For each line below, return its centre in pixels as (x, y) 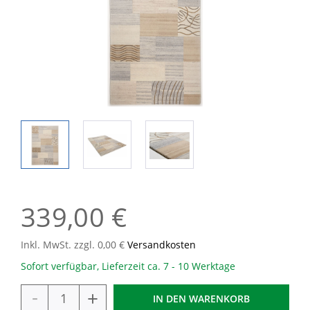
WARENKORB (219, 299)
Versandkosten (162, 245)
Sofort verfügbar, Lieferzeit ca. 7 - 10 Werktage (128, 266)
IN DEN (170, 299)
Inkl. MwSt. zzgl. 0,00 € (74, 245)
